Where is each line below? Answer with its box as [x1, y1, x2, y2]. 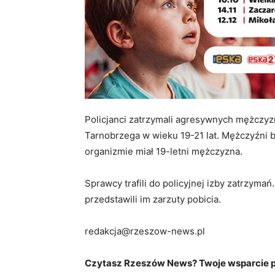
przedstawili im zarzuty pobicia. [85, 193, 221, 205]
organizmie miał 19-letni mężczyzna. [85, 145, 242, 157]
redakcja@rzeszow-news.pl [85, 225, 205, 237]
